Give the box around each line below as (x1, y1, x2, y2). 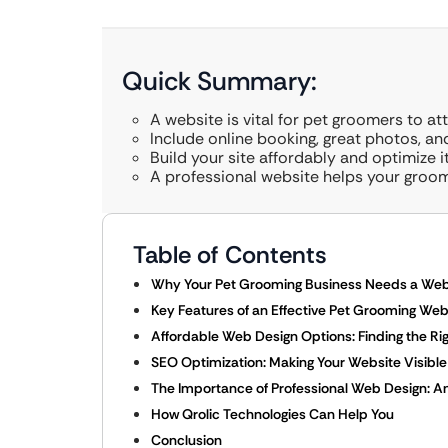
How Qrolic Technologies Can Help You (151, 405, 394, 423)
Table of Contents (133, 239, 327, 270)
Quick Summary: (122, 64, 317, 98)
